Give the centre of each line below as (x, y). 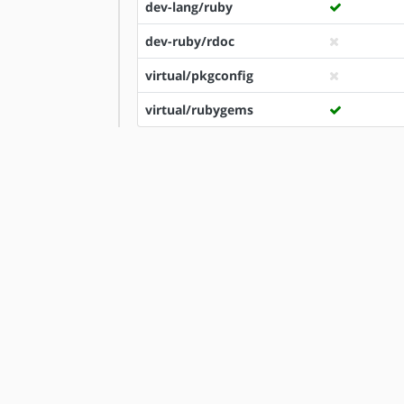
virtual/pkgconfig (199, 75)
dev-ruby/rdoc (190, 41)
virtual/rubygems (199, 110)
